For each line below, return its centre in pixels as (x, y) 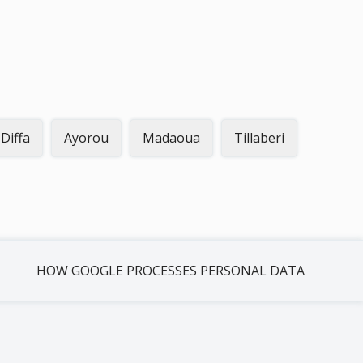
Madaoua (171, 138)
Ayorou (86, 138)
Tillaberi (259, 138)
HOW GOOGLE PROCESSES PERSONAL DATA (171, 271)
